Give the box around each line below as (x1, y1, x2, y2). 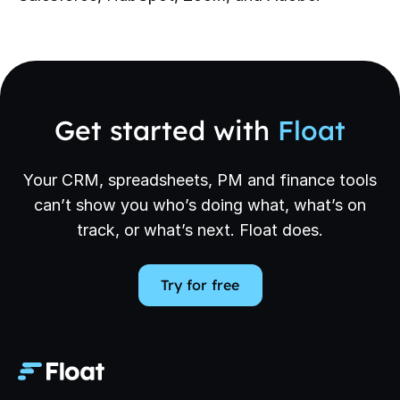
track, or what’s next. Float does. (77, 220, 323, 239)
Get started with (54, 112, 278, 147)
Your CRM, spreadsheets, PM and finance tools (23, 170, 377, 189)
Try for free (161, 276, 239, 295)
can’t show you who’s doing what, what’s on (34, 195, 366, 214)
